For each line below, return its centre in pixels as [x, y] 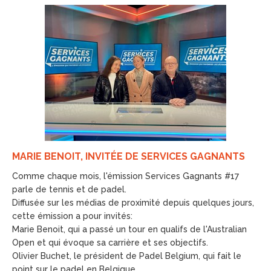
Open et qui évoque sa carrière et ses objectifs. [110, 243]
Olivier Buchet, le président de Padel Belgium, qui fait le [127, 256]
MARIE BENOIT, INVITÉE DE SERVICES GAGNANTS [129, 156]
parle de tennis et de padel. [69, 189]
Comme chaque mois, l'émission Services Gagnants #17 [126, 176]
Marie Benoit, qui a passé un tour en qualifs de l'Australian [129, 229]
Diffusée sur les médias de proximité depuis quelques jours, [133, 203]
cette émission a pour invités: [72, 216]
